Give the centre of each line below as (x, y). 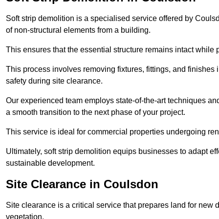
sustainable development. (50, 163)
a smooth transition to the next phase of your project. (96, 112)
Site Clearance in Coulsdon (82, 184)
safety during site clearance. (54, 81)
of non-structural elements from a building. (78, 30)
